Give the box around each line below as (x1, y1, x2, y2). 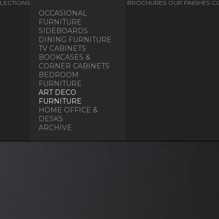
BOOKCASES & (39, 53, 90, 62)
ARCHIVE (39, 123, 72, 132)
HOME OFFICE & (39, 106, 98, 114)
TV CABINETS (39, 44, 86, 53)
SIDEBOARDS (39, 26, 88, 35)
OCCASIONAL (39, 9, 87, 18)
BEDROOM (39, 70, 79, 79)
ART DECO (39, 88, 76, 97)
